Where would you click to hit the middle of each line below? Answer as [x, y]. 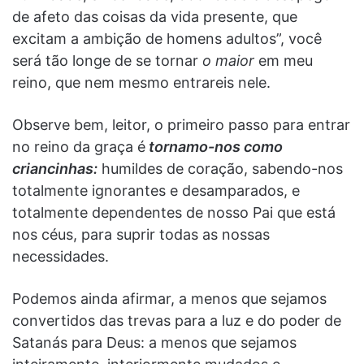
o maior [226, 60]
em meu [284, 60]
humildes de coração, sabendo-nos [220, 168]
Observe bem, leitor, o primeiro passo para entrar [181, 124]
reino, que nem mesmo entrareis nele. [143, 82]
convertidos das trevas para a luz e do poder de [177, 320]
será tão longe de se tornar [105, 60]
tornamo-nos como [216, 146]
